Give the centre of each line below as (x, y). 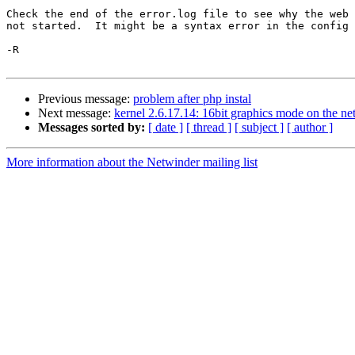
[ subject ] (259, 128)
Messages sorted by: (92, 128)
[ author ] (310, 128)
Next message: (76, 113)
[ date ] (166, 128)
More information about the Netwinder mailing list (132, 162)
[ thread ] (209, 128)
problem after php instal (192, 99)
